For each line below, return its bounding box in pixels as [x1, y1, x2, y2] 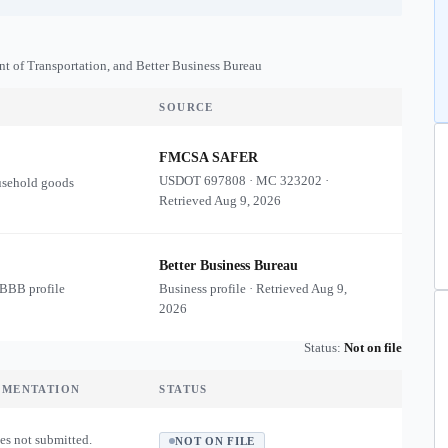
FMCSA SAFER [159, 150, 259, 165]
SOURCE [159, 101, 214, 113]
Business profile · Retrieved [159, 281, 312, 296]
